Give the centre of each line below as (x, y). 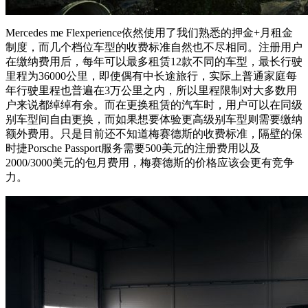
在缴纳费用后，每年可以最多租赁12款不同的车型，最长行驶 (154, 62)
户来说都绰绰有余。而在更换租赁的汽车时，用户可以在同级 (154, 105)
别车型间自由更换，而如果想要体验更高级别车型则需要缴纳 (154, 120)
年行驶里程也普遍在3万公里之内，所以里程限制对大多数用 (151, 91)
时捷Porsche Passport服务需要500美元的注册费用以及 (133, 148)
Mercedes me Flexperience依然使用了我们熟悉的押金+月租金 (149, 33)
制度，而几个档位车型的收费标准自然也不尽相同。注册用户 (154, 47)
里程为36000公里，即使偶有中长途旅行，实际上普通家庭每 (151, 76)
